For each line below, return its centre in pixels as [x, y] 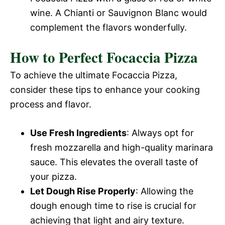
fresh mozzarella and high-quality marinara [122, 147]
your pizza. [53, 176]
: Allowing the [164, 191]
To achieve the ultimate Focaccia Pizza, [94, 75]
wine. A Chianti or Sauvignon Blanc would [119, 13]
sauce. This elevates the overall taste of [114, 162]
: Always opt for [160, 133]
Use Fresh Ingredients [78, 133]
